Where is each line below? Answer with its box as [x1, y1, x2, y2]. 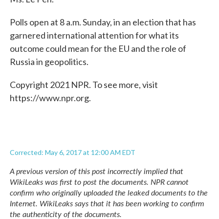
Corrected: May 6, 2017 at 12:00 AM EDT [10, 148, 135, 156]
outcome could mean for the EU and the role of [10, 43, 186, 54]
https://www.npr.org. [10, 92, 91, 103]
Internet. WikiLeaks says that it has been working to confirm [10, 197, 204, 209]
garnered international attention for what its [10, 30, 179, 41]
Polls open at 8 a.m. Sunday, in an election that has [10, 17, 196, 27]
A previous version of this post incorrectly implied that [10, 165, 183, 176]
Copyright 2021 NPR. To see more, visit [10, 79, 158, 90]
